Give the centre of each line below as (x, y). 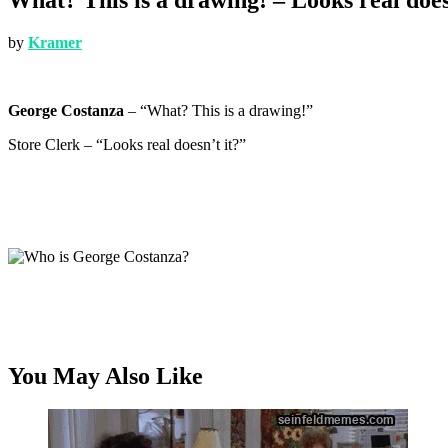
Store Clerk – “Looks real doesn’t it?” (127, 144)
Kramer (55, 42)
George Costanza (66, 110)
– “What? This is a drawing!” (218, 110)
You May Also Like (105, 375)
